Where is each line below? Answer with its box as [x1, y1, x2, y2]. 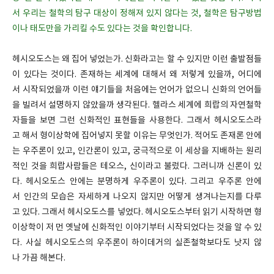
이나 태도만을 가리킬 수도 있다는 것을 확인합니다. [12, 24, 192, 34]
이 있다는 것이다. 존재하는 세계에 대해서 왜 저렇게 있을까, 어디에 [12, 70, 262, 80]
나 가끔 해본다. [12, 253, 65, 263]
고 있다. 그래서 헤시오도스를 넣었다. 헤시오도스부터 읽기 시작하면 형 [12, 207, 262, 217]
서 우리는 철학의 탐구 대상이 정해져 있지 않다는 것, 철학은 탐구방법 [12, 9, 262, 18]
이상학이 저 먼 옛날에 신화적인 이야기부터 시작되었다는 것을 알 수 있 [12, 223, 262, 232]
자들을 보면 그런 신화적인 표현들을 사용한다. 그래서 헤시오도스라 [12, 116, 262, 125]
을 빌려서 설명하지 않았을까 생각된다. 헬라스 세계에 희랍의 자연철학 [12, 100, 262, 110]
